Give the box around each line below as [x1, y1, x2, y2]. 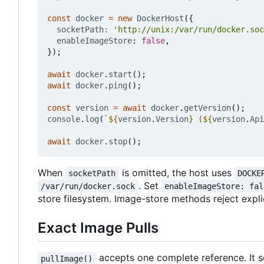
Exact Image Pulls [38, 219, 159, 237]
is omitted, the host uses [118, 167, 235, 179]
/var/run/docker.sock [41, 181, 136, 192]
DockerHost [137, 14, 184, 24]
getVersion [184, 103, 231, 113]
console [47, 114, 80, 124]
